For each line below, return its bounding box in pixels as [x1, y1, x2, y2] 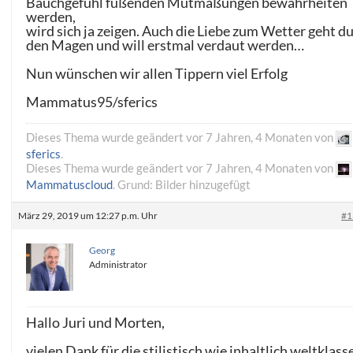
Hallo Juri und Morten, [26, 314, 165, 332]
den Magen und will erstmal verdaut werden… [26, 36, 305, 54]
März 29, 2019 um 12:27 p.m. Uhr [18, 210, 158, 222]
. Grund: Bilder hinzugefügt [113, 177, 251, 192]
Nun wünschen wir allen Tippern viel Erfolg [26, 65, 288, 83]
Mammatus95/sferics [26, 93, 158, 111]
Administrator [89, 258, 148, 271]
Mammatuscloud [26, 177, 113, 192]
